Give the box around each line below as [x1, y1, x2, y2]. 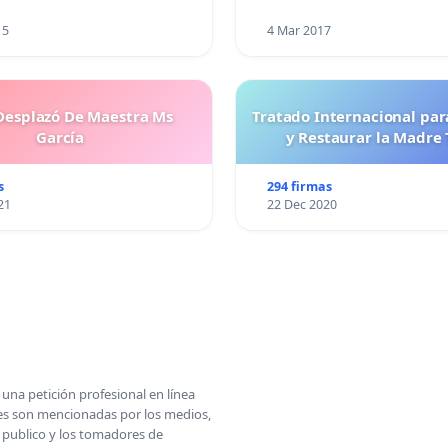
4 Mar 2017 [266, 22, 331, 40]
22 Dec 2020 [266, 196, 337, 214]
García [35, 127, 85, 148]
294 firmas [266, 178, 332, 196]
